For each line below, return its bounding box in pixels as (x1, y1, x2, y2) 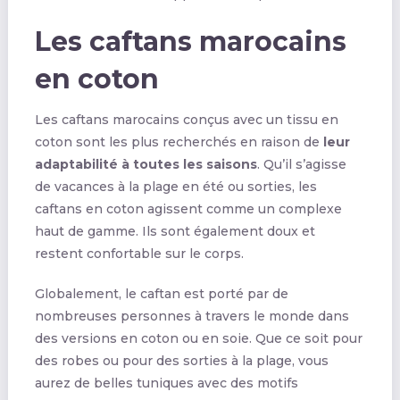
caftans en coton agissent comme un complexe (34, 200, 342, 217)
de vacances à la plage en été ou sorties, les (34, 178, 317, 195)
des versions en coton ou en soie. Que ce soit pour (34, 329, 362, 346)
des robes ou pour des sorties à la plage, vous (34, 352, 329, 369)
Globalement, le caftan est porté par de (34, 285, 288, 302)
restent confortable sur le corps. (34, 245, 244, 262)
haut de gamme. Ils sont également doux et (34, 222, 315, 239)
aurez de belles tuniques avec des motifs (34, 374, 298, 391)
